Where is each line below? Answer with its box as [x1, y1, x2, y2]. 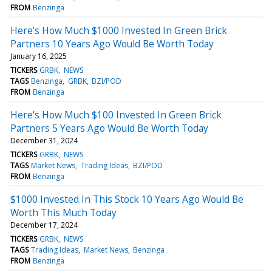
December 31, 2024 [10, 135, 78, 146]
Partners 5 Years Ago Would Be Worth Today [10, 121, 208, 135]
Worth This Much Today [10, 205, 117, 219]
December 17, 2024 [10, 219, 78, 230]
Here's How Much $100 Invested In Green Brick [10, 107, 222, 121]
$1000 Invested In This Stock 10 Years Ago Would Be [10, 192, 243, 206]
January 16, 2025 [10, 50, 67, 61]
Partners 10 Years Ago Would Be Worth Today [10, 36, 214, 50]
